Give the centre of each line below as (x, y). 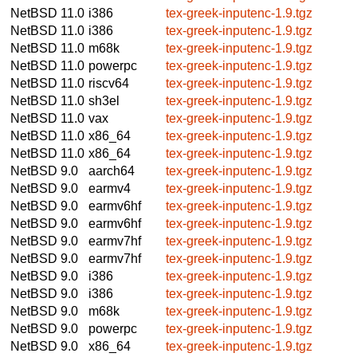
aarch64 (112, 171)
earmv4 (110, 188)
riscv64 (109, 83)
